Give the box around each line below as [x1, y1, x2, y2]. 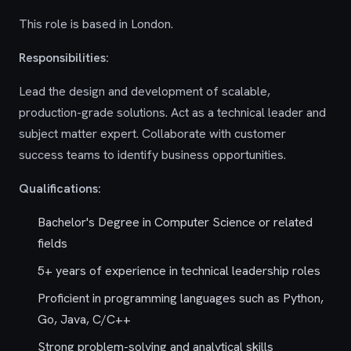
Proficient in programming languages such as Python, [38, 290, 324, 306]
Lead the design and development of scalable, [19, 83, 270, 100]
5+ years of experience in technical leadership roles [38, 262, 320, 279]
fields [38, 235, 67, 251]
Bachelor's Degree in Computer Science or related [38, 214, 313, 230]
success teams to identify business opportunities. [19, 147, 286, 163]
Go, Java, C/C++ [38, 311, 131, 327]
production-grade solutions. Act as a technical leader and [19, 104, 326, 121]
